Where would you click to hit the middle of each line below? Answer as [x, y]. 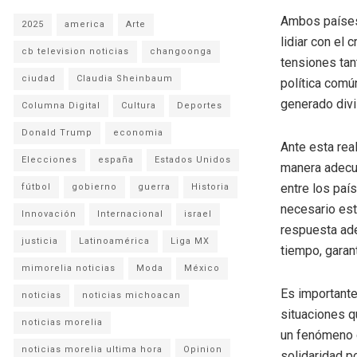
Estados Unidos [193, 159]
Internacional [130, 214]
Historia [210, 186]
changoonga [181, 51]
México [202, 268]
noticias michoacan [131, 295]
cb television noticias [75, 51]
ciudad [39, 78]
